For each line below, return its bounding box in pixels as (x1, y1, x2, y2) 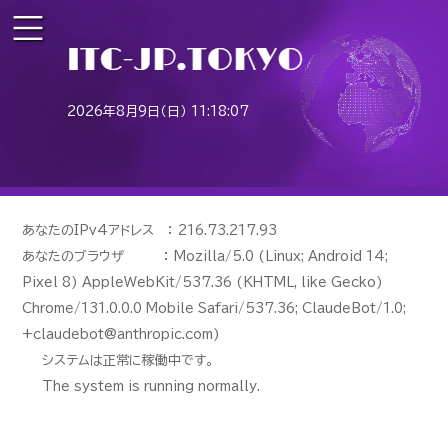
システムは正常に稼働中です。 (42, 354, 215, 368)
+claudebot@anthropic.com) (22, 328, 221, 342)
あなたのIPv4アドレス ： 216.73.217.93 (22, 224, 278, 238)
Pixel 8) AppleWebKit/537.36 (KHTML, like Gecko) (22, 276, 384, 290)
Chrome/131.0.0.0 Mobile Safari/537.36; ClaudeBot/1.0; (22, 302, 407, 316)
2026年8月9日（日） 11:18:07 (67, 105, 250, 119)
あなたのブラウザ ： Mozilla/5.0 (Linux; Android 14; (22, 250, 389, 264)
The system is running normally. (42, 380, 261, 394)
